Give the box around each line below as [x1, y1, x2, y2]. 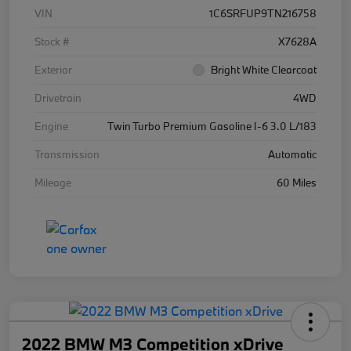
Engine [34, 119, 68, 134]
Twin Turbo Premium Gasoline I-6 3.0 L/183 [107, 119, 317, 134]
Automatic [268, 147, 317, 162]
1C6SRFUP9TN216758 [209, 6, 317, 21]
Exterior [34, 63, 72, 78]
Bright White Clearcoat [211, 63, 317, 78]
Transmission [34, 147, 100, 162]
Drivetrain [34, 91, 81, 106]
